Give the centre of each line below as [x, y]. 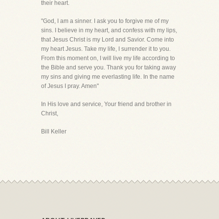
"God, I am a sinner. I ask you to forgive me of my [105, 21]
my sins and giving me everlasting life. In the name [108, 77]
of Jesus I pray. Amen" [70, 86]
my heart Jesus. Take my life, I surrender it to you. [106, 49]
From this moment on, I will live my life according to [108, 58]
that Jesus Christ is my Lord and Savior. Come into [108, 40]
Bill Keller [54, 131]
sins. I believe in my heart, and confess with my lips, [109, 30]
